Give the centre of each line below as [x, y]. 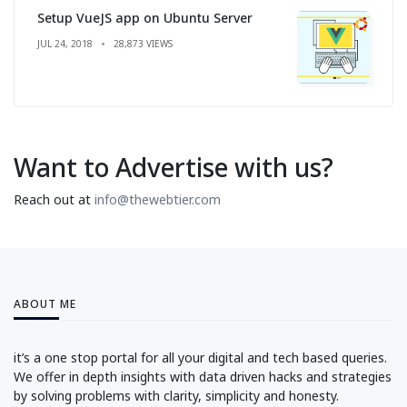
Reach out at [54, 199]
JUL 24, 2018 [65, 43]
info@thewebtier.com [158, 199]
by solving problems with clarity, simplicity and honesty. [176, 395]
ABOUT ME [45, 303]
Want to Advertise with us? [174, 167]
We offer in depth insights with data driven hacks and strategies [203, 376]
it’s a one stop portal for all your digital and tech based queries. [200, 357]
